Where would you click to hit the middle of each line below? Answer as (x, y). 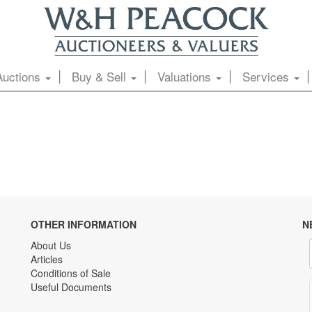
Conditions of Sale (71, 273)
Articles (47, 259)
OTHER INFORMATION (84, 224)
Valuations (186, 76)
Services (267, 76)
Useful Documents (71, 287)
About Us (51, 245)
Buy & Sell (100, 76)
